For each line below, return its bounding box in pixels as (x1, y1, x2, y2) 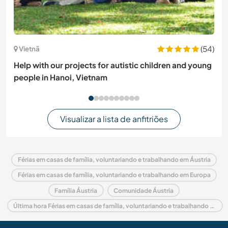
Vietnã (19, 44, 40, 53)
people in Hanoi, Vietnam (14, 72, 107, 82)
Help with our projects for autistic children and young (14, 60, 212, 70)
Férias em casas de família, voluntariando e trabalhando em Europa (17, 171, 211, 179)
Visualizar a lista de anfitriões (60, 113, 168, 125)
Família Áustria (54, 186, 98, 194)
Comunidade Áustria (113, 186, 174, 194)
